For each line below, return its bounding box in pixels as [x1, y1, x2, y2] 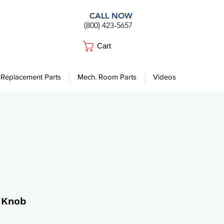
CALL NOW [89, 11, 132, 20]
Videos [153, 72, 176, 81]
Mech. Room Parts [77, 72, 136, 81]
